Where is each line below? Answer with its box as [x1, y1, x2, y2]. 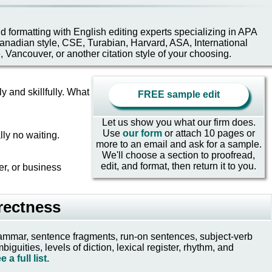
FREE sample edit [137, 89, 220, 100]
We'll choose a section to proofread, [102, 150, 255, 160]
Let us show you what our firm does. [101, 117, 256, 127]
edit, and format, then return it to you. [101, 161, 256, 171]
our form [122, 128, 165, 138]
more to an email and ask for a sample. [95, 139, 262, 149]
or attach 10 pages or [164, 128, 255, 138]
